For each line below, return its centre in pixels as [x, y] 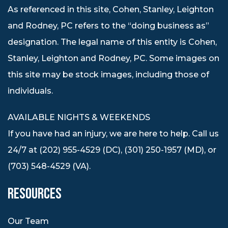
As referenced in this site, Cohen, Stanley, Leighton [111, 9]
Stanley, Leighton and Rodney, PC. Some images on [113, 58]
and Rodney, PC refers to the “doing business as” [108, 25]
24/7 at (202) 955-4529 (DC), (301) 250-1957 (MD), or [112, 150]
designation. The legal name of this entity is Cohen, [112, 42]
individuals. [30, 91]
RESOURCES [35, 194]
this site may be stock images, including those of [108, 74]
